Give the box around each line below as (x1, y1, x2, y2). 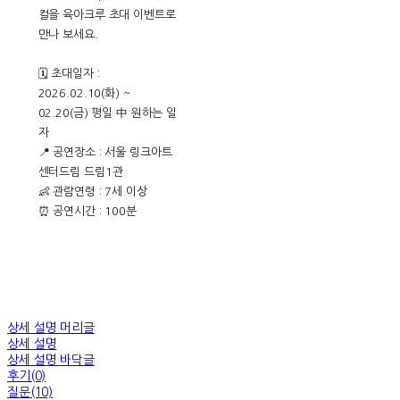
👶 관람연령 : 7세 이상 (37, 186, 147, 198)
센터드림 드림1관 (37, 166, 123, 179)
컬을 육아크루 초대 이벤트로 (37, 9, 176, 21)
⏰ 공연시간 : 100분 (37, 205, 137, 218)
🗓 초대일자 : (37, 68, 100, 80)
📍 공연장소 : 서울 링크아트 (37, 146, 172, 159)
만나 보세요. (37, 29, 98, 41)
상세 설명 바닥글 (7, 354, 95, 367)
